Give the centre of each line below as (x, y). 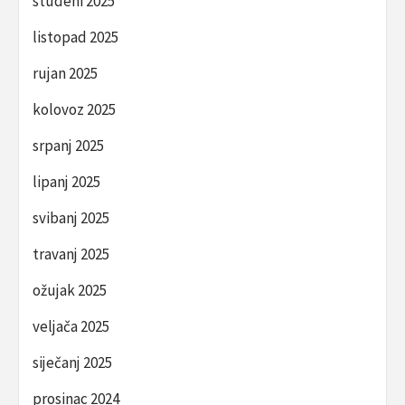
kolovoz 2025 (74, 110)
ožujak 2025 (70, 291)
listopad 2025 (75, 38)
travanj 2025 (71, 254)
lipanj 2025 (66, 182)
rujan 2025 (65, 74)
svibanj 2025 (71, 218)
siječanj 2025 (72, 363)
